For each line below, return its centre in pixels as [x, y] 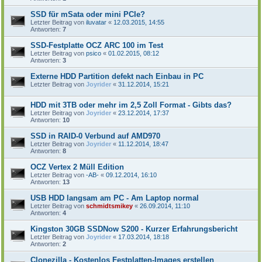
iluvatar [96, 22]
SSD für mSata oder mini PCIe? [88, 14]
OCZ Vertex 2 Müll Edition [77, 167]
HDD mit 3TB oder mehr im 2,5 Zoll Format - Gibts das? [131, 105]
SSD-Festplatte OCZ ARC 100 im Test [97, 45]
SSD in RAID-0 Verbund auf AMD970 [95, 136]
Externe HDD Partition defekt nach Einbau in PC [117, 76]
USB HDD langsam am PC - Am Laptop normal [115, 198]
